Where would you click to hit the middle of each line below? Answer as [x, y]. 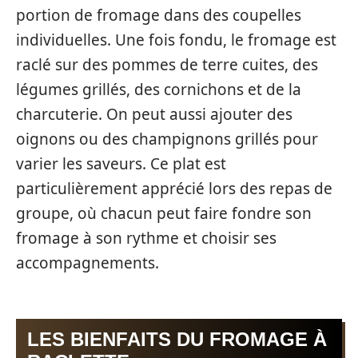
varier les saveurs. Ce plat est [121, 163]
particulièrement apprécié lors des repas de [174, 188]
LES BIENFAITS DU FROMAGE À [177, 340]
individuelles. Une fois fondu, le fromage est [176, 40]
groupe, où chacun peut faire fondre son [164, 213]
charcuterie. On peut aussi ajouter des [154, 114]
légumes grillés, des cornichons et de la [159, 89]
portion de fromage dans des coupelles [159, 15]
